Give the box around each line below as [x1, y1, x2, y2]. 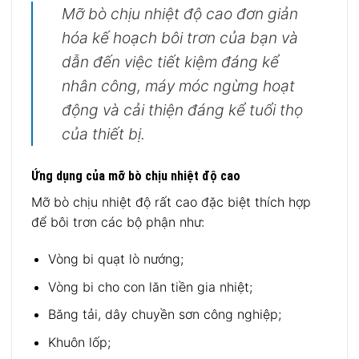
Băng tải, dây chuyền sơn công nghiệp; [47, 306, 281, 323]
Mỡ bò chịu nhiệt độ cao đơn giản [62, 4, 298, 24]
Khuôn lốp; [47, 333, 111, 350]
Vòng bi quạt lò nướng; [47, 250, 184, 267]
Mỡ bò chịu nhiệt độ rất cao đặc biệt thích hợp [31, 194, 311, 211]
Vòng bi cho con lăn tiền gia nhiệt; [47, 278, 252, 295]
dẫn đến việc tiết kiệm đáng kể [62, 52, 279, 72]
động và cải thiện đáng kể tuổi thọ [62, 100, 303, 120]
